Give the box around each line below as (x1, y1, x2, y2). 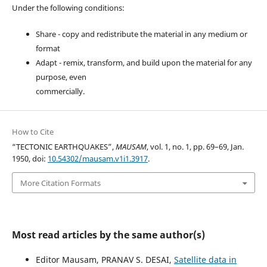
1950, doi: (11, 153, 48, 164)
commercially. (35, 86, 85, 97)
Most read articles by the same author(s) (11, 228, 205, 241)
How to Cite (11, 126, 54, 138)
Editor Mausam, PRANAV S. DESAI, (35, 253, 174, 265)
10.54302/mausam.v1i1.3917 (47, 153, 148, 164)
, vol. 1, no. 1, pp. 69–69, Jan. (146, 141, 244, 153)
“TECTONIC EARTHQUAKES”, (11, 141, 116, 153)
